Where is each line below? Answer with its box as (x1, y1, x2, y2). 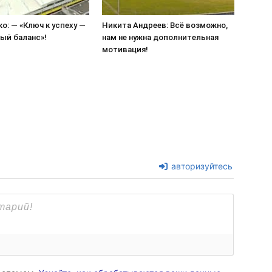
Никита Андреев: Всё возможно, (102, 21, 228, 30)
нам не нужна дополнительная (102, 33, 219, 42)
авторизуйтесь (169, 161, 233, 171)
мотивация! (102, 45, 148, 54)
